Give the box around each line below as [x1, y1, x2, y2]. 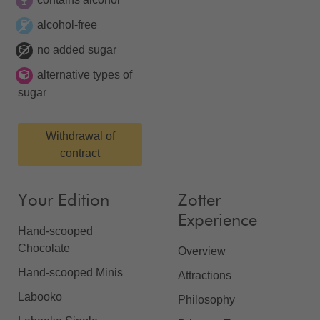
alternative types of [37, 69, 132, 81]
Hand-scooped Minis [18, 266, 123, 279]
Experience [178, 212, 257, 230]
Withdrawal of [45, 130, 115, 143]
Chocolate [18, 242, 70, 255]
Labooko [18, 291, 62, 304]
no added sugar [37, 44, 116, 56]
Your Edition [18, 192, 109, 210]
